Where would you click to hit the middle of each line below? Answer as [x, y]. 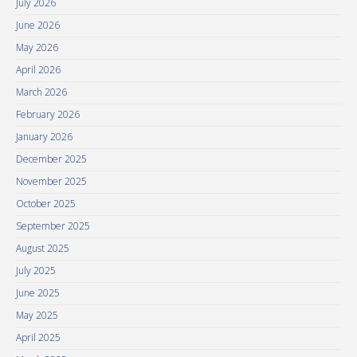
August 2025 [43, 248]
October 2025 [46, 204]
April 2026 [38, 70]
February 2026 [48, 114]
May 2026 [37, 47]
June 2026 [38, 25]
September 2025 [53, 226]
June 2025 [38, 293]
